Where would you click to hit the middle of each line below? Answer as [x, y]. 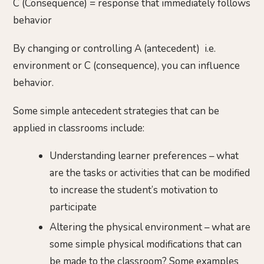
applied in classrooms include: [79, 128]
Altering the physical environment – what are [150, 227]
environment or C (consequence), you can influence [126, 66]
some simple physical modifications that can [146, 245]
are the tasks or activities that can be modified [150, 173]
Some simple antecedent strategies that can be [116, 111]
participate [73, 207]
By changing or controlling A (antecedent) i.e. [114, 49]
